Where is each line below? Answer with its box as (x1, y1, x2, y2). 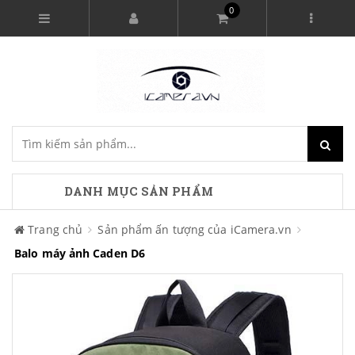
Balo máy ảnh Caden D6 (14, 246, 146, 261)
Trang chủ (28, 222, 83, 237)
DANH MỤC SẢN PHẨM (64, 183, 213, 200)
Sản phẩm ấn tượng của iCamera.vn (97, 222, 292, 237)
